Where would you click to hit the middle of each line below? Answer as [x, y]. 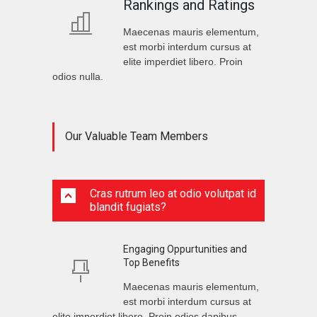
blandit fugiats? [128, 207]
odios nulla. [78, 76]
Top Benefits [151, 262]
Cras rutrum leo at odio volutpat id [173, 193]
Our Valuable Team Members [137, 136]
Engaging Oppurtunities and [185, 249]
